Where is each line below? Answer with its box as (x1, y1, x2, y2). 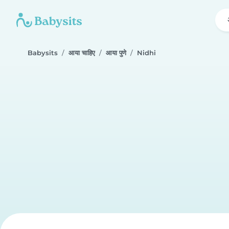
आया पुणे (106, 49, 126, 57)
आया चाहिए (68, 49, 95, 57)
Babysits (28, 49, 58, 57)
